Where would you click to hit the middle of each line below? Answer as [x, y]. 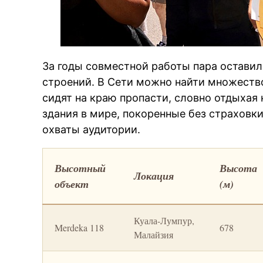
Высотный [80, 168]
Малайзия [154, 235]
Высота [239, 168]
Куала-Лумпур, [164, 221]
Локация [154, 176]
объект [72, 184]
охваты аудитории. [92, 130]
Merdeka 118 [80, 228]
